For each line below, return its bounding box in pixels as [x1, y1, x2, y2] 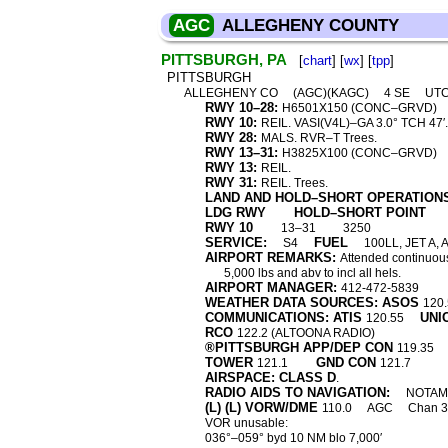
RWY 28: [204, 130, 257, 145]
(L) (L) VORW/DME [204, 400, 318, 415]
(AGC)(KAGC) [293, 86, 373, 100]
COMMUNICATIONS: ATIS [204, 310, 362, 325]
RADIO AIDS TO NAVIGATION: [204, 385, 390, 400]
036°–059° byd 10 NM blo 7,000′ [204, 431, 382, 445]
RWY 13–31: [204, 145, 278, 160]
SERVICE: [204, 235, 267, 250]
